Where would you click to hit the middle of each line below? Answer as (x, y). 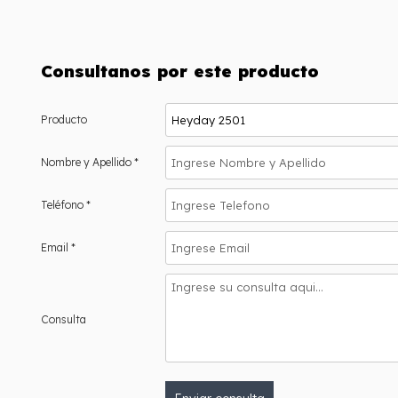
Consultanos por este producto (180, 71)
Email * (59, 247)
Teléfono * (66, 204)
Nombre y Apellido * (90, 162)
